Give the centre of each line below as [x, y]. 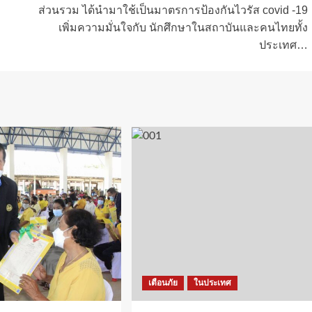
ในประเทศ [212, 283]
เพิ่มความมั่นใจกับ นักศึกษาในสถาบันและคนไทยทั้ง [183, 28]
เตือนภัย [163, 283]
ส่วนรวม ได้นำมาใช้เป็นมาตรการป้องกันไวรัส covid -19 [173, 10]
